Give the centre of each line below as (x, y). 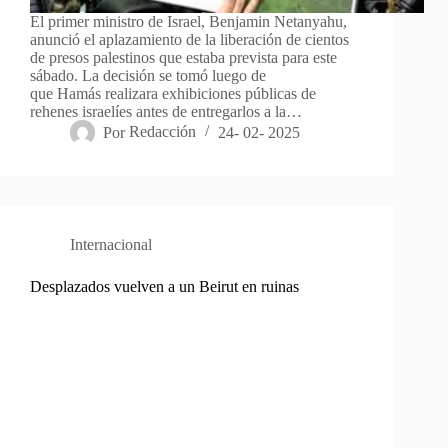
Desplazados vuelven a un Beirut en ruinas (164, 287)
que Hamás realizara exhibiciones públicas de (173, 94)
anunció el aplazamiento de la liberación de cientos (189, 40)
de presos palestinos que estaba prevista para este (183, 58)
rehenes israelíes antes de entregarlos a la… (166, 112)
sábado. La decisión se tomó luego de (148, 76)
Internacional (111, 245)
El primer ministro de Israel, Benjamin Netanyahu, (188, 22)
